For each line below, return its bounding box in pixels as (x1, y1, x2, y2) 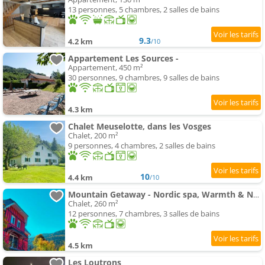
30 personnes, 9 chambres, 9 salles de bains (68, 72, 219, 83)
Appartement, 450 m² (68, 62, 143, 73)
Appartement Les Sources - (68, 53, 179, 64)
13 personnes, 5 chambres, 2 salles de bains (68, 4, 219, 15)
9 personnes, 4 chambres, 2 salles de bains (68, 140, 215, 151)
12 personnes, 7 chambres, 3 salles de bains (68, 208, 219, 219)
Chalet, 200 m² (68, 130, 118, 141)
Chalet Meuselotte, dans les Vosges (68, 121, 211, 132)
